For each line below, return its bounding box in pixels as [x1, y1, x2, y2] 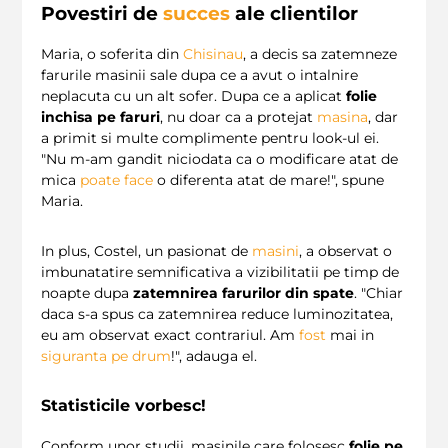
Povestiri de [41, 2, 163, 26]
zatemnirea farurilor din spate [133, 283, 354, 302]
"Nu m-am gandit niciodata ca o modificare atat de [41, 149, 398, 168]
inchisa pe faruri [41, 107, 160, 126]
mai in [326, 325, 374, 344]
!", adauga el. [171, 346, 257, 365]
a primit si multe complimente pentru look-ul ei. [41, 128, 379, 147]
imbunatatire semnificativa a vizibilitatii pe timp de [41, 262, 399, 281]
